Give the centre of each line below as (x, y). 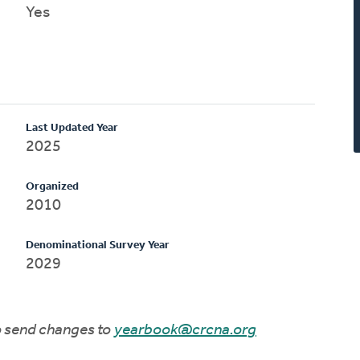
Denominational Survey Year (98, 245)
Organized (53, 186)
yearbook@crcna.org (185, 330)
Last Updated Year (72, 128)
